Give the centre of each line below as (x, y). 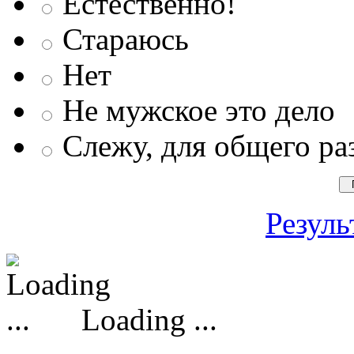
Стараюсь (126, 40)
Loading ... (145, 320)
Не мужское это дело (199, 111)
